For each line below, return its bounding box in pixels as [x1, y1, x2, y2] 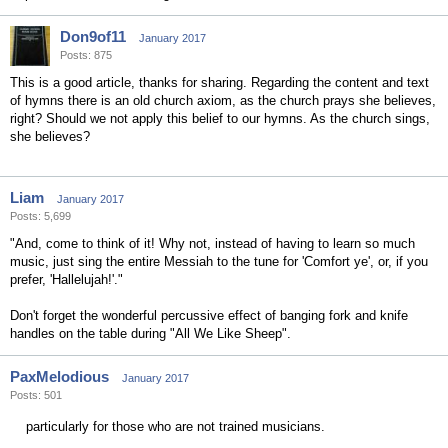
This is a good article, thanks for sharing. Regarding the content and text [10, 75, 429, 90]
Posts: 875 [60, 49, 112, 61]
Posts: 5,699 [10, 210, 71, 222]
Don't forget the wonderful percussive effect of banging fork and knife [10, 308, 408, 323]
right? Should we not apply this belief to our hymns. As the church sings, [10, 111, 430, 126]
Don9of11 [60, 28, 126, 45]
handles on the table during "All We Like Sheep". [10, 326, 291, 341]
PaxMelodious [10, 368, 109, 385]
